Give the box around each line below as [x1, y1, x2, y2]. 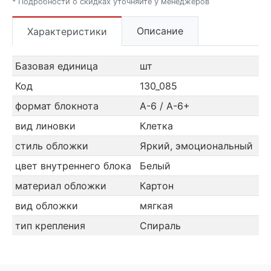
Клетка [139, 120, 173, 132]
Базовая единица [15, 60, 98, 73]
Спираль [139, 220, 181, 232]
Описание [137, 24, 183, 37]
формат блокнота [15, 100, 99, 113]
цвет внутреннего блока [15, 160, 131, 172]
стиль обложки [15, 140, 88, 152]
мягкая [139, 200, 173, 212]
